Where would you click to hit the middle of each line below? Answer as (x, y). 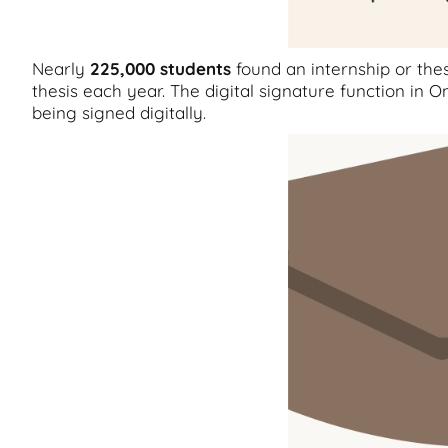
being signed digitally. (119, 112)
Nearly (61, 68)
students (195, 68)
